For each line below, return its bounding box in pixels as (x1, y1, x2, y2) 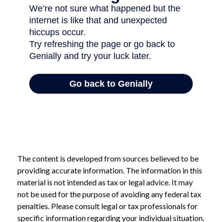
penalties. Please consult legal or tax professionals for (17, 201, 198, 211)
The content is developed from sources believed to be (17, 154, 199, 163)
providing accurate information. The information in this (17, 166, 202, 175)
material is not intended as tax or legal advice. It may (17, 177, 193, 187)
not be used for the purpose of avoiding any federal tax (17, 189, 201, 199)
